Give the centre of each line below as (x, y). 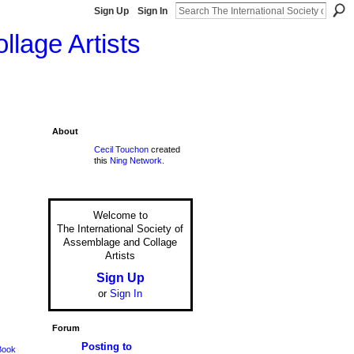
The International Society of (120, 229)
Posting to (106, 346)
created (164, 149)
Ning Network (136, 160)
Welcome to (120, 216)
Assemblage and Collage (120, 243)
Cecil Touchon (121, 149)
